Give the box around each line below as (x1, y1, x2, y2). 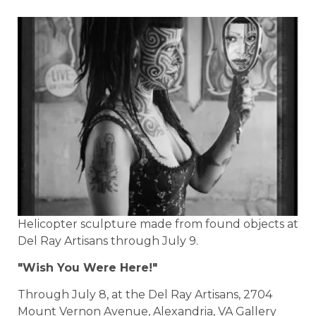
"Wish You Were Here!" (18, 261, 157, 275)
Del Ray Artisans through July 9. (18, 233, 198, 248)
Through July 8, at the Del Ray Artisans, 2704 (18, 288, 272, 302)
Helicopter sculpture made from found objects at (18, 217, 298, 231)
